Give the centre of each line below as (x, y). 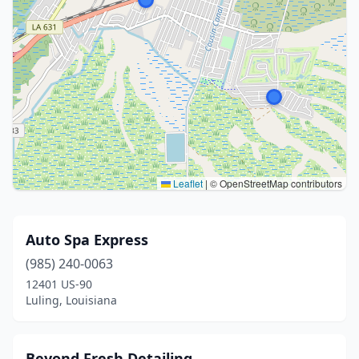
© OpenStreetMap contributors (275, 183)
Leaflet (187, 183)
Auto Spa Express (87, 240)
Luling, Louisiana (71, 300)
